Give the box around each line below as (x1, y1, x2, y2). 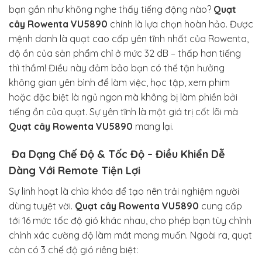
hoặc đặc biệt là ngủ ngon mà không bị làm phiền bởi (9, 91, 237, 104)
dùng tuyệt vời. (9, 200, 75, 212)
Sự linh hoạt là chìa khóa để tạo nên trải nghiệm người (9, 185, 239, 197)
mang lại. (133, 120, 174, 133)
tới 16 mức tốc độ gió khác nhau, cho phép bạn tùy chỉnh (9, 215, 251, 226)
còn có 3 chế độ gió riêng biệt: (9, 244, 138, 256)
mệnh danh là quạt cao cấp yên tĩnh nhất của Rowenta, (9, 33, 249, 45)
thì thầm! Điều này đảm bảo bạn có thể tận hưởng (9, 62, 225, 74)
